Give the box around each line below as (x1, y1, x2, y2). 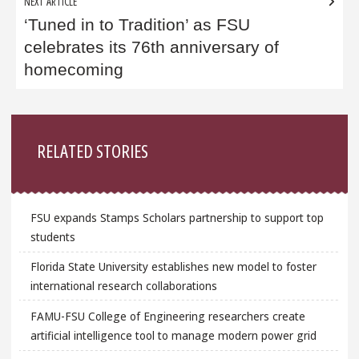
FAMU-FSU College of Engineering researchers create (30, 308, 305, 324)
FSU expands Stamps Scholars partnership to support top (30, 209, 324, 225)
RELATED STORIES (37, 138, 149, 163)
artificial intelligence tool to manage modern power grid (30, 327, 317, 343)
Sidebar (10, 111, 79, 142)
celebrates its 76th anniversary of (24, 38, 280, 58)
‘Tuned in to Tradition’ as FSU (24, 15, 251, 35)
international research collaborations (30, 278, 217, 294)
